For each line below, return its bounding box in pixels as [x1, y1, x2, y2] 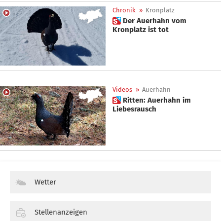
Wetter [35, 177, 56, 186]
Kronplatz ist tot [112, 25, 169, 34]
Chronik [112, 6, 136, 14]
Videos [112, 86, 132, 94]
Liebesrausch [112, 105, 156, 114]
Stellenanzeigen [35, 208, 87, 217]
